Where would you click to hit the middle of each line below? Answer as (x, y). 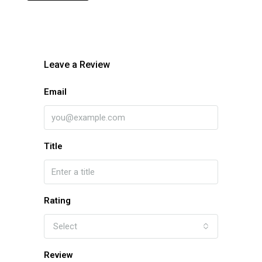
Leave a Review (77, 64)
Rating (57, 200)
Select (65, 226)
